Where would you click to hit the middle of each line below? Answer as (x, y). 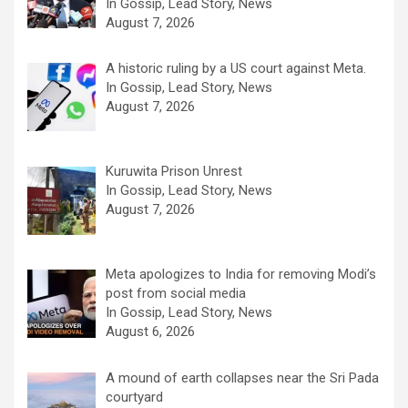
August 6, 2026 (151, 332)
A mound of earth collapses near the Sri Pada (243, 377)
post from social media (176, 294)
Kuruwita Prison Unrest (174, 172)
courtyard (135, 397)
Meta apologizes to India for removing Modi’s (241, 275)
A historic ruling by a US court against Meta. (236, 68)
